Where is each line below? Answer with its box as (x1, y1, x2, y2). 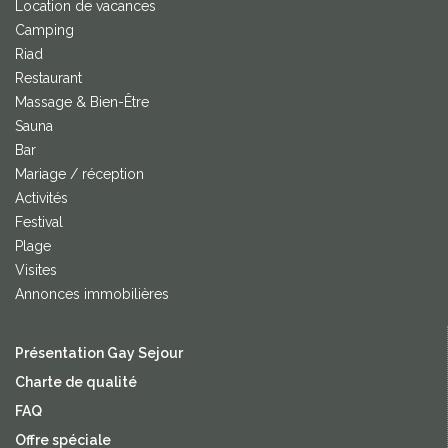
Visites (15, 262, 57, 279)
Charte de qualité (15, 374, 137, 391)
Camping (15, 22, 74, 39)
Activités (15, 190, 68, 207)
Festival (15, 214, 63, 231)
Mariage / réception (15, 166, 144, 183)
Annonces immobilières (15, 286, 169, 303)
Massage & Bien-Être (15, 94, 149, 111)
